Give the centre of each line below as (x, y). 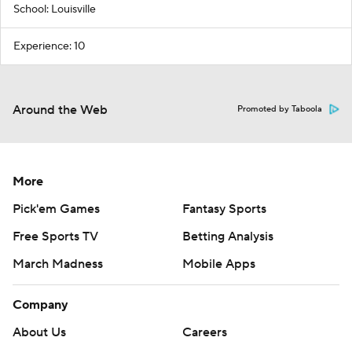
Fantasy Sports (224, 209)
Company (40, 305)
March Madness (58, 264)
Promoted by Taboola (280, 110)
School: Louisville (55, 10)
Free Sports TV (55, 237)
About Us (39, 333)
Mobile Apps (219, 264)
